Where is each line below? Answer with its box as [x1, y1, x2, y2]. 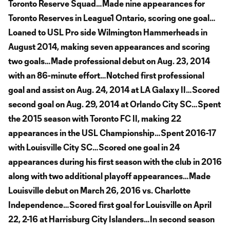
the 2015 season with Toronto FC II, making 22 [8, 113, 181, 123]
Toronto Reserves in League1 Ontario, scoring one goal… [8, 12, 216, 23]
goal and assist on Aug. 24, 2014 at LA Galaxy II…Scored [8, 84, 220, 94]
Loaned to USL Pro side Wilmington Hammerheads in [8, 27, 207, 37]
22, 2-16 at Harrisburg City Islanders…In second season [8, 214, 215, 224]
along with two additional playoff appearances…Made [8, 170, 210, 181]
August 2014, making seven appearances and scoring [8, 41, 210, 51]
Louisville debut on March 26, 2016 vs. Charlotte [8, 185, 190, 195]
